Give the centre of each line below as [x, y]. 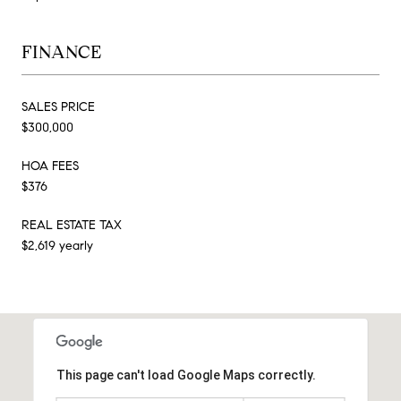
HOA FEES [50, 166]
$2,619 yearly [57, 245]
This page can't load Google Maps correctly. [186, 375]
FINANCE [61, 52]
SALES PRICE [58, 107]
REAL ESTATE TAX [72, 225]
